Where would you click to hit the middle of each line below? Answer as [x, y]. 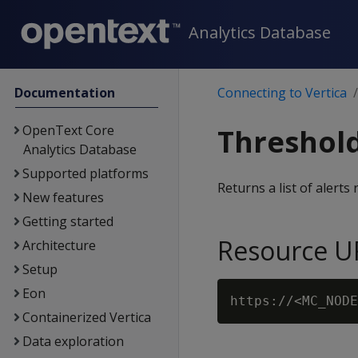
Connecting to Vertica [282, 93]
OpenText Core [68, 130]
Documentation [65, 93]
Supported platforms [85, 173]
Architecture [59, 245]
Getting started [68, 221]
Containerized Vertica [86, 317]
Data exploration [73, 341]
